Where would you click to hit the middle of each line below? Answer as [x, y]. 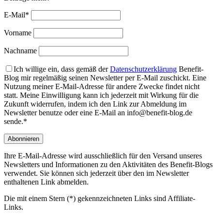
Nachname [21, 51]
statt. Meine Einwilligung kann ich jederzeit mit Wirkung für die [101, 95]
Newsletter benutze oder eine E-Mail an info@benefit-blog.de [98, 113]
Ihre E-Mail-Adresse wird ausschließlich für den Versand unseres [103, 156]
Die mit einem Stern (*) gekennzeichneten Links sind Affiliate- [100, 199]
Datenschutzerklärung [143, 69]
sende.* [15, 122]
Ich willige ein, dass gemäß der [62, 69]
